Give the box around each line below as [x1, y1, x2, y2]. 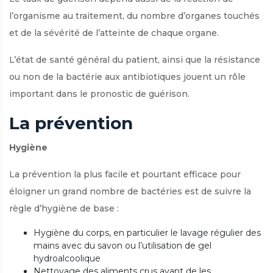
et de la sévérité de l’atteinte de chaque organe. [9, 27, 219, 38]
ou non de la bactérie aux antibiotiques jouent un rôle [9, 71, 246, 82]
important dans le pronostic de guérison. [9, 88, 190, 99]
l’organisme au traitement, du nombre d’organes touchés [9, 10, 260, 21]
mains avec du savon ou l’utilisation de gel [34, 239, 211, 251]
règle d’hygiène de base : [9, 202, 119, 214]
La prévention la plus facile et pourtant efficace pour [9, 168, 241, 180]
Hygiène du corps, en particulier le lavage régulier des [34, 227, 261, 238]
